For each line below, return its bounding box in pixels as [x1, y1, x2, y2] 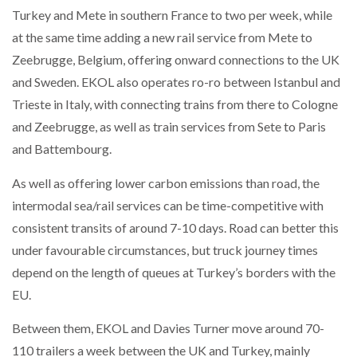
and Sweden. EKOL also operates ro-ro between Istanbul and [12, 74, 340, 90]
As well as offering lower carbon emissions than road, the [12, 175, 320, 190]
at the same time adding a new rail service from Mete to [12, 29, 312, 45]
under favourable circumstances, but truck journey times [12, 241, 318, 257]
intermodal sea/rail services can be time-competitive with [12, 197, 324, 213]
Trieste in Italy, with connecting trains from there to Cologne [12, 96, 338, 112]
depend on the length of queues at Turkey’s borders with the [12, 264, 335, 280]
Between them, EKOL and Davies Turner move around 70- [12, 320, 324, 336]
